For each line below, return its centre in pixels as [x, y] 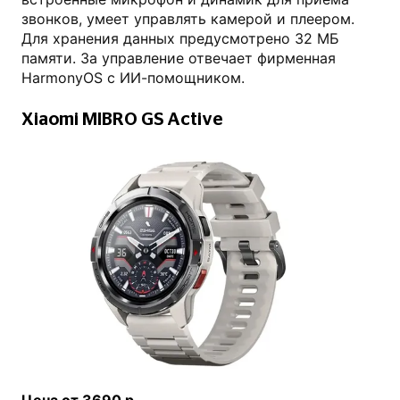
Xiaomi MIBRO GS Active [122, 119]
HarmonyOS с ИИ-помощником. [133, 77]
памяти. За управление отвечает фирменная [179, 58]
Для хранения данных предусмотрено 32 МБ [180, 38]
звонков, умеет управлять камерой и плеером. [188, 18]
